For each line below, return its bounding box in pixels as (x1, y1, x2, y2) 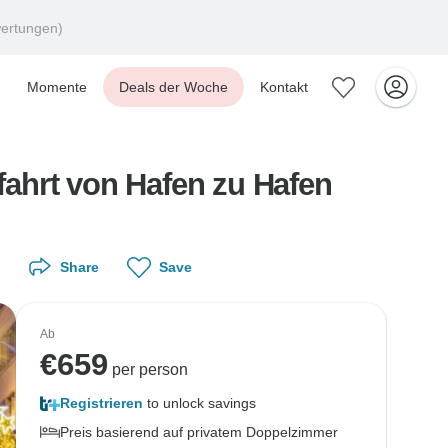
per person (108, 361, 188, 378)
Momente (27, 79, 87, 95)
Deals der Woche (119, 79, 228, 95)
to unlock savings (143, 395, 256, 411)
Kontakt (260, 79, 308, 95)
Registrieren (60, 395, 143, 411)
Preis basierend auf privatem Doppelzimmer (60, 424, 338, 440)
